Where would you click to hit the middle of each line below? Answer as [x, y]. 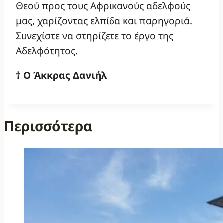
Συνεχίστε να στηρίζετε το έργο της [95, 35]
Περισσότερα [48, 126]
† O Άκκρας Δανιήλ [66, 75]
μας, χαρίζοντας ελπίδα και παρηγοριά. [104, 20]
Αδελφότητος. [47, 50]
